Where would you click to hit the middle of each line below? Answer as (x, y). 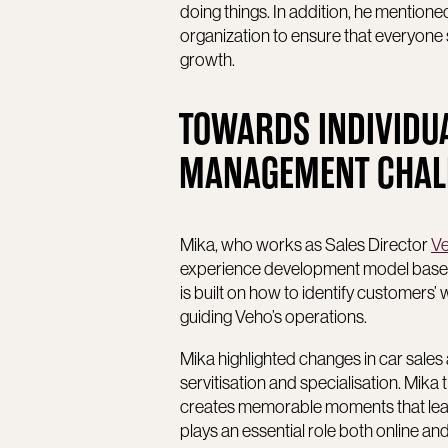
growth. (209, 59)
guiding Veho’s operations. (275, 316)
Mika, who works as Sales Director (305, 244)
